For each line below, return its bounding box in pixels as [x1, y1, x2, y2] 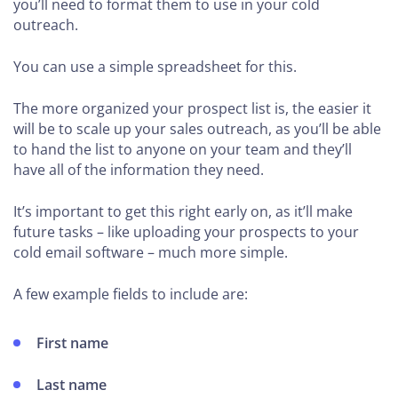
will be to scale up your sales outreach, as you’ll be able [13, 119, 381, 139]
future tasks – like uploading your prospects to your [13, 222, 359, 242]
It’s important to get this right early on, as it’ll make [13, 202, 353, 221]
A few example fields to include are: [13, 284, 248, 304]
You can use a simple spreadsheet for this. [13, 57, 297, 76]
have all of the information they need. [13, 160, 264, 179]
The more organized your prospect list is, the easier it [13, 99, 371, 118]
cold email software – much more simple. [13, 243, 288, 262]
